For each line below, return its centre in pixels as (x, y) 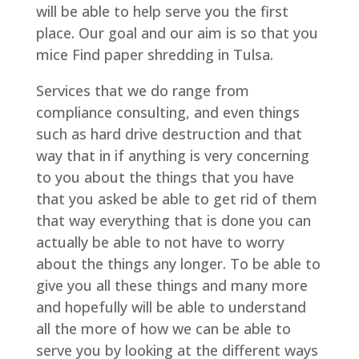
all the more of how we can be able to (163, 329)
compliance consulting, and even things (167, 112)
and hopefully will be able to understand (171, 307)
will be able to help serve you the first (162, 11)
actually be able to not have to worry (160, 242)
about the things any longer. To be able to (178, 264)
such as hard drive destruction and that (169, 134)
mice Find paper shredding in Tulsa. (154, 54)
